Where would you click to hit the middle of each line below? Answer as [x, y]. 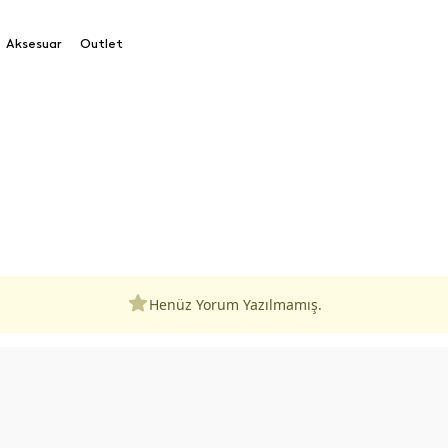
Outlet [101, 43]
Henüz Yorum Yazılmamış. [235, 304]
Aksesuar [34, 43]
